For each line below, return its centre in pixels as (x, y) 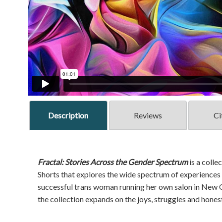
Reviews (148, 115)
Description (68, 115)
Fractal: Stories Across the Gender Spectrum (113, 162)
